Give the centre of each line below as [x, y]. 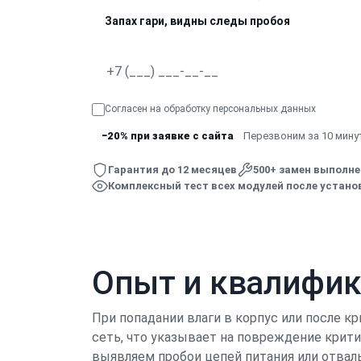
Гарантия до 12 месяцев [172, 170]
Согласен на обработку [159, 108]
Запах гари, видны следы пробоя [197, 21]
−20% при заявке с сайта [168, 135]
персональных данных [264, 108]
